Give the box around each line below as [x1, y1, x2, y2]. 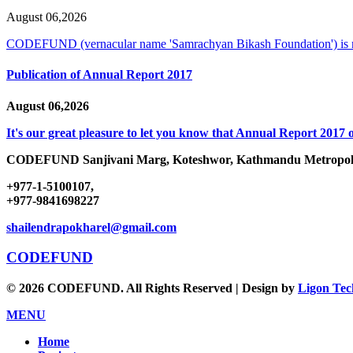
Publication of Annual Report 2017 [6, 68, 192, 82]
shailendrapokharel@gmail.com [6, 220, 176, 234]
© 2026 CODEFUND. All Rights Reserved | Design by [6, 281, 298, 295]
